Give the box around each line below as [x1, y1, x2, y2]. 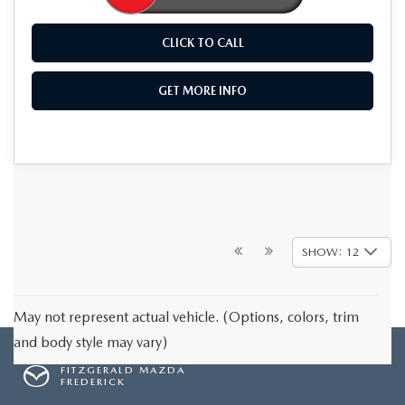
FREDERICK [61, 375, 127, 388]
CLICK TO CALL [161, 36, 244, 51]
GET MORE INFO [158, 84, 247, 99]
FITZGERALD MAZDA [61, 363, 186, 376]
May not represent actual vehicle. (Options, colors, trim [14, 307, 359, 325]
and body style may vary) [14, 333, 167, 351]
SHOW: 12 [302, 244, 360, 259]
